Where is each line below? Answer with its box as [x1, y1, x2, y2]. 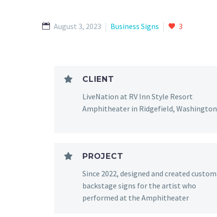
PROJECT [82, 151, 124, 161]
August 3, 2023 [54, 21, 101, 31]
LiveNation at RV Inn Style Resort [82, 92, 193, 101]
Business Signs [110, 21, 159, 31]
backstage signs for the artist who [82, 180, 196, 190]
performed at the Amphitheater [82, 192, 189, 202]
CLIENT [82, 75, 114, 84]
